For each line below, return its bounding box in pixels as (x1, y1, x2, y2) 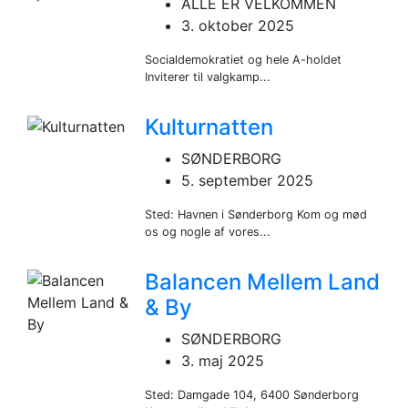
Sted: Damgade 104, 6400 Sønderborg (145, 387, 360, 402)
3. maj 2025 (181, 351, 265, 370)
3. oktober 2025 (181, 15, 295, 35)
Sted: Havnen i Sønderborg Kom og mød (145, 207, 368, 221)
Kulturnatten (145, 113, 274, 140)
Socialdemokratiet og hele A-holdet (145, 52, 342, 66)
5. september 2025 (181, 170, 314, 189)
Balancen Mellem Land (145, 268, 381, 295)
